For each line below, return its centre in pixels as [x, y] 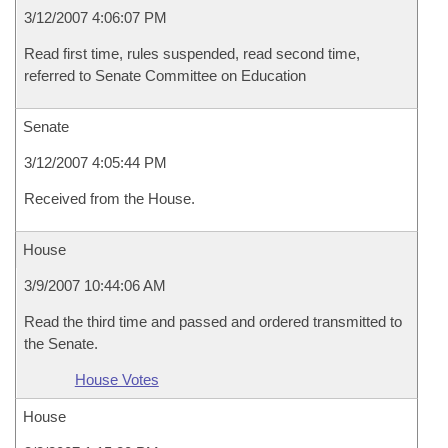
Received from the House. [109, 198]
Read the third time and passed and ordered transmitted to [213, 321]
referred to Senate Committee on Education [165, 75]
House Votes [116, 379]
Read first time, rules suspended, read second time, [192, 53]
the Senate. [61, 343]
